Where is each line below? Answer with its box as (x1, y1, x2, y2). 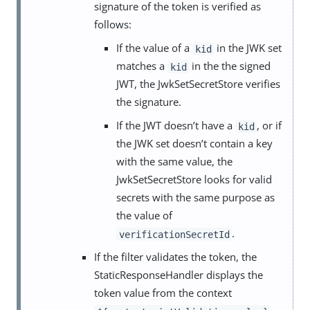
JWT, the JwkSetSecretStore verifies (116, 77, 280, 91)
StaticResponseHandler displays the (94, 268, 263, 282)
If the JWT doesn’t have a (116, 118, 235, 133)
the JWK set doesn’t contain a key (116, 136, 273, 151)
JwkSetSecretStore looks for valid (116, 172, 272, 187)
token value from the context (94, 286, 232, 300)
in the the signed (189, 59, 271, 73)
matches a (116, 59, 167, 73)
